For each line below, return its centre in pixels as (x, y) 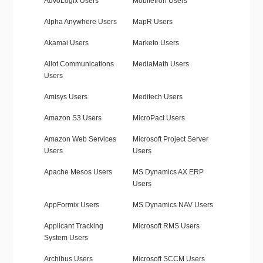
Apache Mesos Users (78, 172)
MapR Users (152, 22)
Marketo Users (156, 43)
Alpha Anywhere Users (80, 22)
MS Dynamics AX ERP (168, 172)
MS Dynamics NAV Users (173, 205)
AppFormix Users (71, 205)
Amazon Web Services (80, 139)
